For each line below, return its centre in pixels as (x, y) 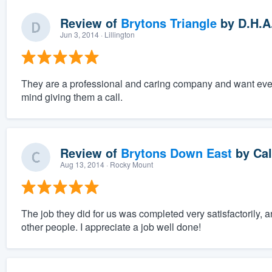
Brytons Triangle (168, 23)
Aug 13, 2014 (82, 165)
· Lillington (117, 35)
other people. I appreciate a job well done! (111, 227)
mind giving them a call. (72, 97)
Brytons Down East (176, 153)
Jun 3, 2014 (79, 35)
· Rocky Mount (128, 165)
